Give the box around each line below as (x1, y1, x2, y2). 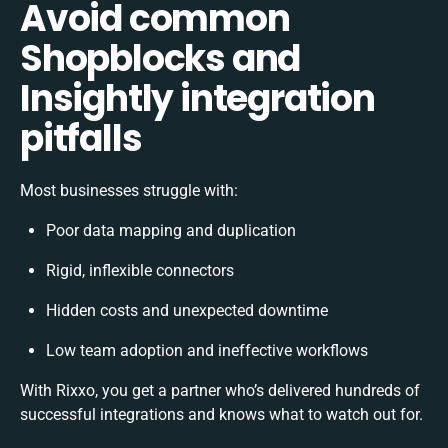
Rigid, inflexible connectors (46, 260, 234, 280)
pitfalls (20, 112, 142, 164)
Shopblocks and (20, 32, 301, 84)
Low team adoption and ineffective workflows (46, 340, 368, 360)
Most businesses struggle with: (20, 180, 238, 200)
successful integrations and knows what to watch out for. (20, 404, 423, 424)
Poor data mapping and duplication (46, 220, 296, 240)
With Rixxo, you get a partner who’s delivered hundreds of (20, 380, 420, 400)
